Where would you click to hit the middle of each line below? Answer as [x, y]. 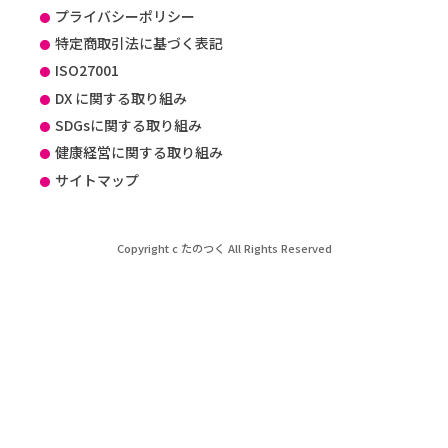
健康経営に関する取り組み [139, 152]
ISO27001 [87, 70]
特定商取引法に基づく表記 [139, 42]
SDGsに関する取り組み [129, 125]
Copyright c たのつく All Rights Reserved [224, 248]
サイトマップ [97, 179]
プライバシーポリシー [125, 15]
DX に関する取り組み [121, 97]
